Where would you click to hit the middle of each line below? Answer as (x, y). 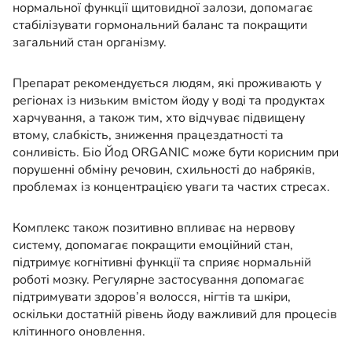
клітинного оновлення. (79, 332)
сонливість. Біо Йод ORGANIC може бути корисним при (176, 153)
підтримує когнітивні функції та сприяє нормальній (162, 263)
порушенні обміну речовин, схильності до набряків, (164, 170)
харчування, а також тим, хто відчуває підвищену (159, 118)
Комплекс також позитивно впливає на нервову (154, 228)
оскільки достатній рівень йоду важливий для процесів (175, 315)
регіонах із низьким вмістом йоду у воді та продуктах (169, 101)
